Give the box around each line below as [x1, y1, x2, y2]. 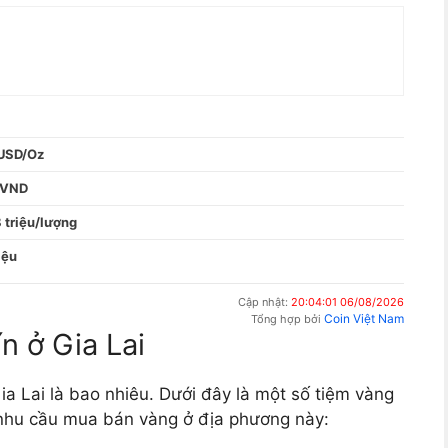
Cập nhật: [238, 295, 291, 310]
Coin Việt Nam [324, 311, 404, 327]
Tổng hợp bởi [251, 312, 324, 327]
